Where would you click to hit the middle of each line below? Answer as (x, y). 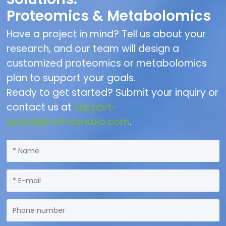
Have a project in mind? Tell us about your (106, 34)
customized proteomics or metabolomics (107, 64)
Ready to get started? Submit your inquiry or (113, 93)
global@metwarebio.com (68, 122)
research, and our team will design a (93, 49)
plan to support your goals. (71, 78)
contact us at (41, 107)
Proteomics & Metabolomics (109, 16)
